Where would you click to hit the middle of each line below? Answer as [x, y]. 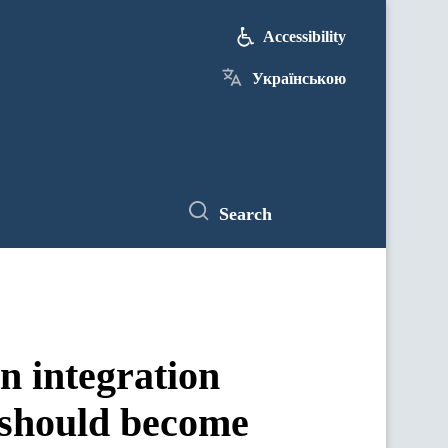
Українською [299, 78]
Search [245, 213]
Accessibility [304, 36]
